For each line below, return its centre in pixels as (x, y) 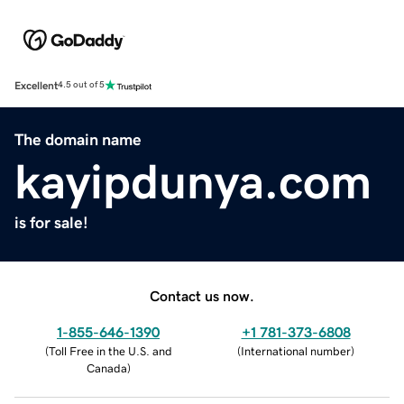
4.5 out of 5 (81, 85)
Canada (106, 368)
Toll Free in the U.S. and (110, 351)
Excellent (36, 85)
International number (296, 351)
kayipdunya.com (193, 181)
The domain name (78, 139)
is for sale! (51, 222)
